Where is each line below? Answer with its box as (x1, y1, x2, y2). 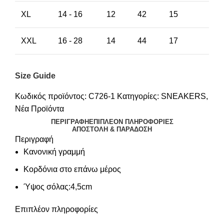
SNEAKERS (161, 91, 206, 100)
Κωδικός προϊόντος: (15, 91, 88, 100)
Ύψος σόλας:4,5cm (23, 182, 92, 191)
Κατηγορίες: (117, 91, 159, 100)
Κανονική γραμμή (23, 147, 85, 156)
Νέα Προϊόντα (15, 104, 64, 113)
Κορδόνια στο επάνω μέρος (23, 164, 121, 173)
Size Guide (15, 71, 55, 80)
